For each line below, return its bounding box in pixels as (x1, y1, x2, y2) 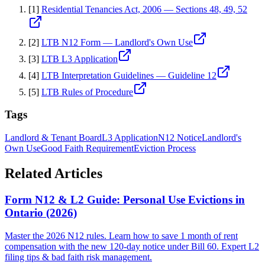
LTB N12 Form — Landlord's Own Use (41, 37, 193, 47)
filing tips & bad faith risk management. (5, 251, 152, 262)
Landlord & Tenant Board (5, 132, 102, 143)
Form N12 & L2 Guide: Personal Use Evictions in (5, 193, 245, 206)
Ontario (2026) (5, 206, 77, 219)
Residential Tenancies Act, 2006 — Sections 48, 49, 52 (41, 4, 247, 14)
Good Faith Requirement (41, 143, 134, 154)
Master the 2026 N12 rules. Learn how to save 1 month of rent (5, 230, 238, 241)
